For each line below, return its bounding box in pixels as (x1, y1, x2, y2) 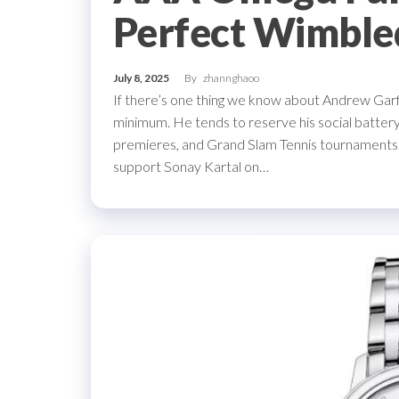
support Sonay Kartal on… (113, 158, 269, 175)
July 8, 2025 (113, 71, 171, 85)
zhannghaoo (203, 71, 259, 85)
